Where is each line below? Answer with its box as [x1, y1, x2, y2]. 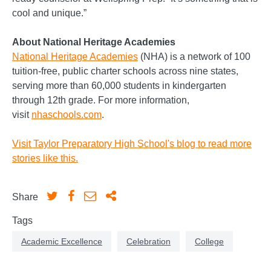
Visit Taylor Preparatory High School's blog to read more [12, 138, 252, 149]
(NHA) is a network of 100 [138, 51, 250, 62]
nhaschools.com [31, 109, 102, 120]
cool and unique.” [12, 7, 87, 18]
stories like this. [12, 152, 78, 163]
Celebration [126, 236, 171, 246]
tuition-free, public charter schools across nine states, [12, 65, 238, 76]
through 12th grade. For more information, [12, 94, 189, 105]
